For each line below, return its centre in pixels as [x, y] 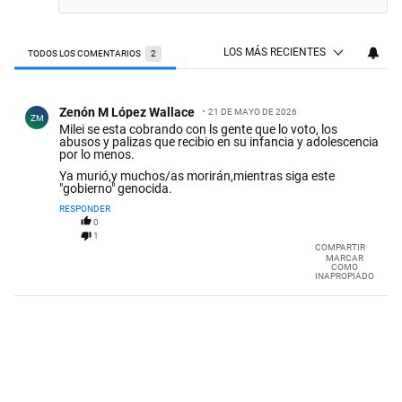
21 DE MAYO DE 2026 [253, 112]
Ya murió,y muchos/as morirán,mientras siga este [197, 176]
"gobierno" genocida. [116, 189]
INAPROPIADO [345, 276]
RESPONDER [85, 209]
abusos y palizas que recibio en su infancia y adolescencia [219, 142]
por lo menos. [97, 155]
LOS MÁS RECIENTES [275, 52]
